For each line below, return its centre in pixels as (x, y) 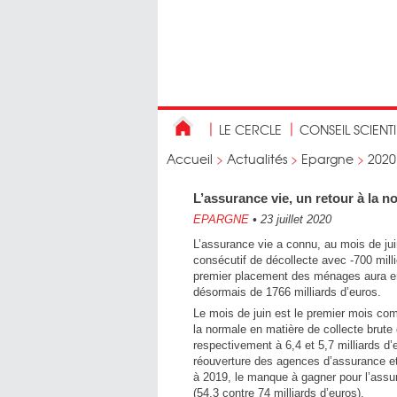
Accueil (190, 159)
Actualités (257, 159)
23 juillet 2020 (294, 219)
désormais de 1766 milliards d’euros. (287, 292)
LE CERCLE (250, 129)
